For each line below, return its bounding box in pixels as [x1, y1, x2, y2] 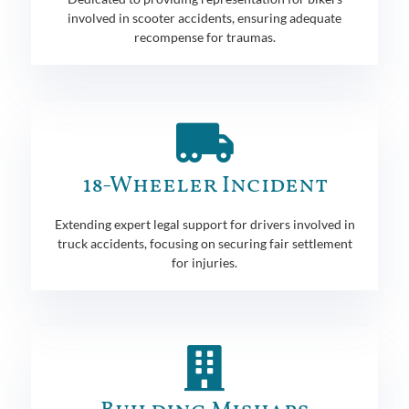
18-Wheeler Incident [81, 169, 328, 202]
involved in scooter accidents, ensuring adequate [68, 9, 341, 26]
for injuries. [172, 254, 237, 270]
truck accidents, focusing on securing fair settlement [57, 235, 352, 251]
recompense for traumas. [133, 28, 276, 45]
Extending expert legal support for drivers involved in [54, 215, 355, 232]
